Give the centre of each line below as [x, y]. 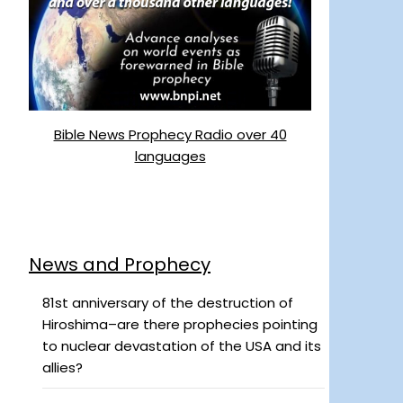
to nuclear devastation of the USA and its [182, 346]
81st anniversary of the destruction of [168, 303]
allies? [63, 368]
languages [170, 156]
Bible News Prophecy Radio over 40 [170, 134]
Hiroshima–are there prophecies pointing [180, 325]
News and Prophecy [120, 265]
